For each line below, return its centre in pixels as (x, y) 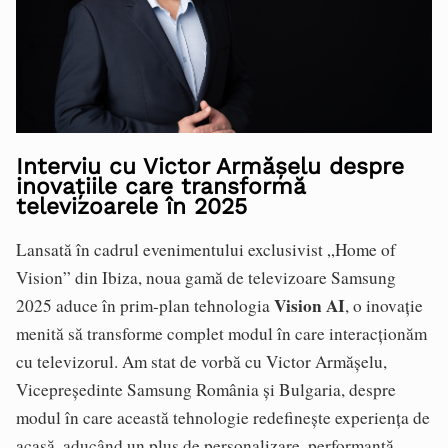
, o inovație (384, 305)
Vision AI (309, 305)
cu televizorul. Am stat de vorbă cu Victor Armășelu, (201, 361)
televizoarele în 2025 (131, 207)
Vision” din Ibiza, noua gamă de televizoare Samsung (206, 277)
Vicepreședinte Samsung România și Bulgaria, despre (206, 389)
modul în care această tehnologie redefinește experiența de (223, 417)
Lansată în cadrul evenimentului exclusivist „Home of (206, 249)
